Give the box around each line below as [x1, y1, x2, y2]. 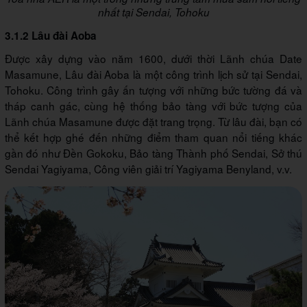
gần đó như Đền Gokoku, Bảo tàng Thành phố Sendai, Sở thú [5, 145, 302, 161]
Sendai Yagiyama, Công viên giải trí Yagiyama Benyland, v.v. [5, 161, 292, 177]
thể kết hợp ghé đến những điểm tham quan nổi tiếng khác [5, 130, 302, 145]
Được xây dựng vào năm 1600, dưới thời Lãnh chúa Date [5, 51, 302, 66]
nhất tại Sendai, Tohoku [97, 5, 210, 20]
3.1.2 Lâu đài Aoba [5, 28, 97, 44]
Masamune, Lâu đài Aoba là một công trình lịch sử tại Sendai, [5, 66, 302, 82]
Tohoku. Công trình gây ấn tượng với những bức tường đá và [5, 82, 302, 98]
